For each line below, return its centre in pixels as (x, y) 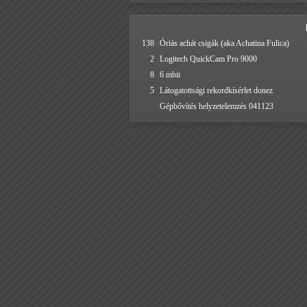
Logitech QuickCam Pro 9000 (208, 59)
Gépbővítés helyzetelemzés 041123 (217, 106)
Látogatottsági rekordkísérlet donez (216, 90)
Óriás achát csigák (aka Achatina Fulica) (224, 43)
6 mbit (170, 75)
